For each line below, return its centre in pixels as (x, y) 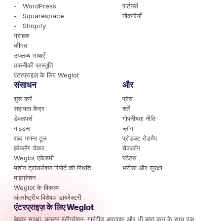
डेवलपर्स (23, 118)
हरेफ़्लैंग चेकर (29, 148)
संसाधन (25, 85)
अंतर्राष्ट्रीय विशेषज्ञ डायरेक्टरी (48, 197)
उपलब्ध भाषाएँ (30, 55)
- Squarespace (39, 16)
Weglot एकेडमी (34, 158)
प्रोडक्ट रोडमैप (139, 138)
